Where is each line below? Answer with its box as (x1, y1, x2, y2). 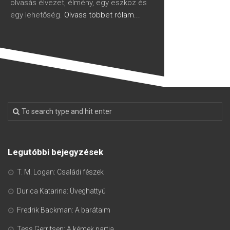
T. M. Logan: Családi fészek (17, 167, 104, 176)
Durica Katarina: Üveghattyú (17, 186, 106, 195)
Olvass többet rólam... (64, 10, 140, 20)
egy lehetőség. (10, 10, 64, 20)
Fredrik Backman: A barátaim (17, 205, 110, 214)
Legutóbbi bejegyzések (8, 146, 103, 157)
